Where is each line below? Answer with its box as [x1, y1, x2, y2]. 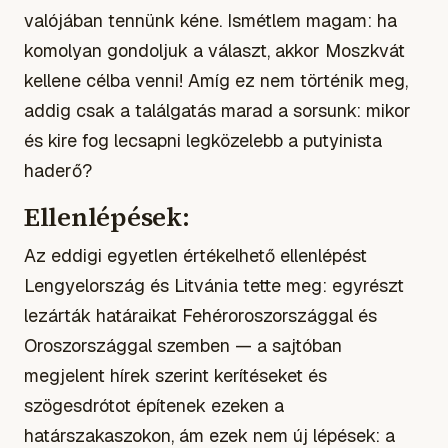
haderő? [24, 158, 92, 182]
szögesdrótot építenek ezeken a [24, 393, 284, 417]
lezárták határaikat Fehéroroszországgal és [24, 303, 377, 327]
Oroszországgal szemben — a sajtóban [24, 333, 342, 357]
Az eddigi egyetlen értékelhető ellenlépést [24, 243, 367, 267]
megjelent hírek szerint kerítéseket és [24, 363, 327, 387]
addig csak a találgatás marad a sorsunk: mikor [24, 98, 411, 122]
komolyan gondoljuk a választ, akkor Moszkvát [24, 38, 405, 62]
